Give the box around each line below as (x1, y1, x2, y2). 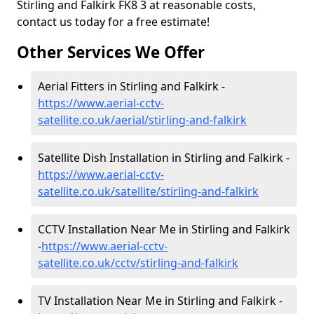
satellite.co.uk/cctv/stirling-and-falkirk (38, 255, 238, 271)
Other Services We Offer (17, 41, 205, 63)
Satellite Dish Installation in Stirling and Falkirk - (38, 150, 289, 165)
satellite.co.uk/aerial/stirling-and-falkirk (38, 112, 247, 128)
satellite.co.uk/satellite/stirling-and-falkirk (38, 184, 259, 199)
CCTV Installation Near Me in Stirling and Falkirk (38, 221, 290, 237)
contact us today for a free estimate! (17, 14, 210, 29)
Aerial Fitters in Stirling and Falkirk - (38, 78, 225, 94)
